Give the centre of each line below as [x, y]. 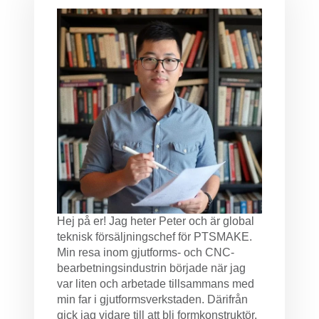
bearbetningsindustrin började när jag [151, 268]
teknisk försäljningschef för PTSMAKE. [155, 237]
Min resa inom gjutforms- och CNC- [146, 252]
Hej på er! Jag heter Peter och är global [156, 221]
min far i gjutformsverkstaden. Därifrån [152, 299]
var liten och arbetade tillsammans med [156, 284]
